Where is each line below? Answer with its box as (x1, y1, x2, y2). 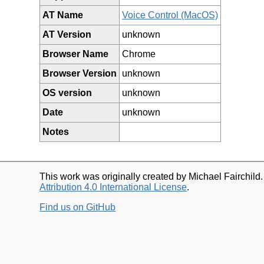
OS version (42, 87, 93, 98)
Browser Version (42, 68, 117, 78)
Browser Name (42, 48, 109, 59)
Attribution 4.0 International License (39, 181, 187, 192)
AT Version (42, 29, 92, 39)
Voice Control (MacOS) (122, 9, 219, 20)
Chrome (122, 48, 156, 59)
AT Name (42, 9, 84, 20)
